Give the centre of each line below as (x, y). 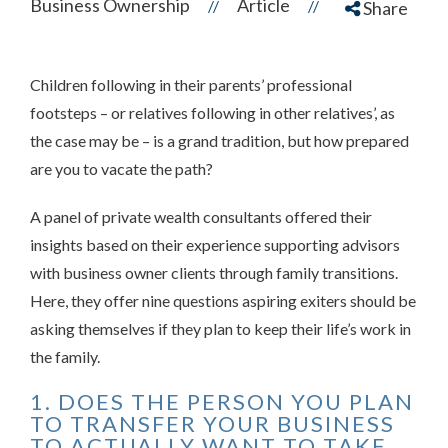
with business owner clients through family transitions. (214, 273)
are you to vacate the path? (121, 169)
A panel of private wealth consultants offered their (201, 217)
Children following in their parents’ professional (191, 85)
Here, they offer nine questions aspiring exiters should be (223, 301)
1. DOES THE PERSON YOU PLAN (222, 402)
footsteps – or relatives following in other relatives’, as (212, 113)
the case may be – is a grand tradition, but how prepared (219, 141)
